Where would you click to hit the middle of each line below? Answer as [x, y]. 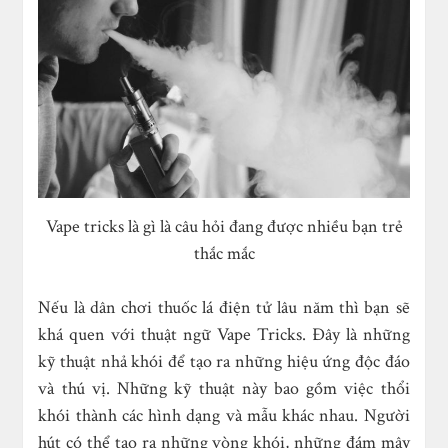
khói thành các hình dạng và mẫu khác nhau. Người [224, 415]
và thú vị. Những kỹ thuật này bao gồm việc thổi [224, 388]
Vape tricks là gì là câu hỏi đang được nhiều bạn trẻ [224, 226]
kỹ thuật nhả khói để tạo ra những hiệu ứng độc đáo [224, 361]
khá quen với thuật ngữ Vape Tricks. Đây [189, 334]
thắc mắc [224, 253]
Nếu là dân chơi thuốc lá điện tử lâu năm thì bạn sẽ [224, 307]
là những [374, 334]
